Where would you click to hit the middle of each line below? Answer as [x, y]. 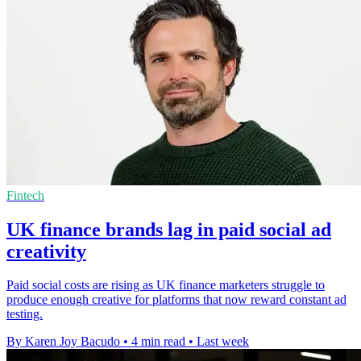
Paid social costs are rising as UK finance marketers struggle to [166, 285]
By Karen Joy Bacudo [63, 342]
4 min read [158, 342]
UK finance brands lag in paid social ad [169, 229]
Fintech [25, 195]
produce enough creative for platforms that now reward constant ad [176, 300]
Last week [223, 342]
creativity [46, 251]
